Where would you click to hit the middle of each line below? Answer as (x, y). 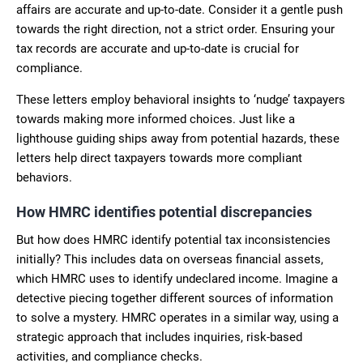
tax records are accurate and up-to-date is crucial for (158, 48)
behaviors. (44, 177)
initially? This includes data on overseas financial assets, (170, 259)
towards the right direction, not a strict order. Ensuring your (175, 29)
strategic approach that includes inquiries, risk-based (159, 337)
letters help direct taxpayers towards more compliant (159, 158)
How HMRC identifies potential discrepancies (164, 211)
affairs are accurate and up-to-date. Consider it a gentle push (179, 9)
